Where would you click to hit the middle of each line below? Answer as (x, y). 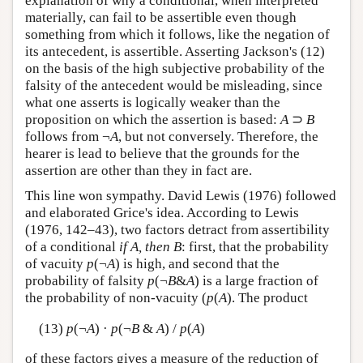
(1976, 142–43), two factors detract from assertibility (177, 230)
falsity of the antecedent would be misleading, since (174, 86)
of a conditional (72, 247)
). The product (267, 298)
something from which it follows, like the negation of (177, 35)
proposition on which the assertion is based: (153, 120)
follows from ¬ (68, 137)
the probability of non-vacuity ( (116, 298)
